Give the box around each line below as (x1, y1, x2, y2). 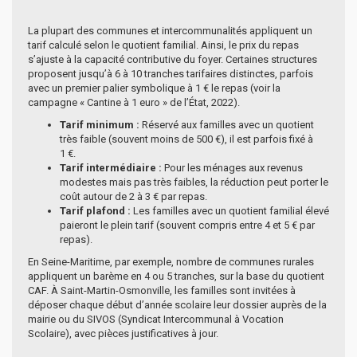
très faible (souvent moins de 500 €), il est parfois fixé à (60, 132, 313, 145)
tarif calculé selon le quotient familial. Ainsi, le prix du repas (28, 38, 299, 51)
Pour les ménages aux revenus (162, 161, 303, 174)
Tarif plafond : (60, 204, 131, 217)
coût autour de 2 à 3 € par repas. (60, 190, 207, 202)
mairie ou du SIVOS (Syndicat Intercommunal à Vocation (28, 312, 284, 325)
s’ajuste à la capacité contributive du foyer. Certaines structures (28, 53, 317, 65)
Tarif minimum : (60, 118, 139, 131)
